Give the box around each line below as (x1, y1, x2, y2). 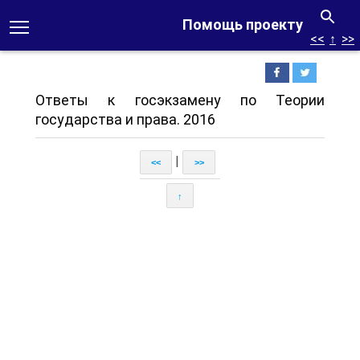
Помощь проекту (182, 16, 303, 33)
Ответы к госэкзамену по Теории (35, 92, 325, 108)
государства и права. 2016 (35, 111, 215, 128)
